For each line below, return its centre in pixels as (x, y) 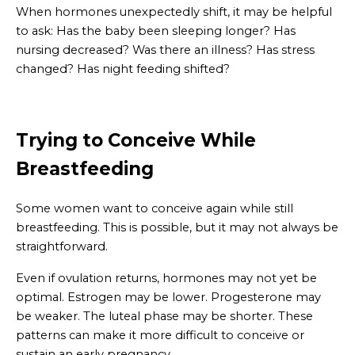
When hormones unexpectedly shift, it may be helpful (174, 12)
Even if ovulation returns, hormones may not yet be (166, 278)
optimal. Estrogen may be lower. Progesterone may (168, 297)
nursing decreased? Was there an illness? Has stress (165, 50)
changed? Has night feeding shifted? (123, 69)
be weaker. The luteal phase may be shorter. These (164, 316)
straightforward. (62, 246)
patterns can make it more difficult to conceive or (160, 335)
